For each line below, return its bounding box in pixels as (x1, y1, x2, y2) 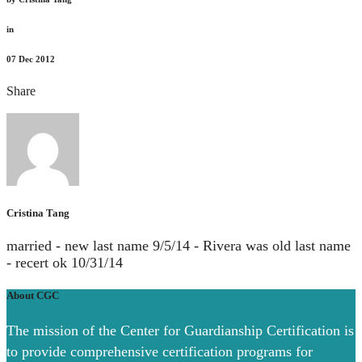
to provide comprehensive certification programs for (6, 343, 313, 360)
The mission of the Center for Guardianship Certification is (6, 322, 354, 339)
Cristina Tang (6, 206, 69, 219)
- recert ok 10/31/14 (6, 255, 123, 271)
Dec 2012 (19, 53, 55, 64)
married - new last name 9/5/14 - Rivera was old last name (6, 238, 351, 255)
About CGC (6, 289, 59, 302)
